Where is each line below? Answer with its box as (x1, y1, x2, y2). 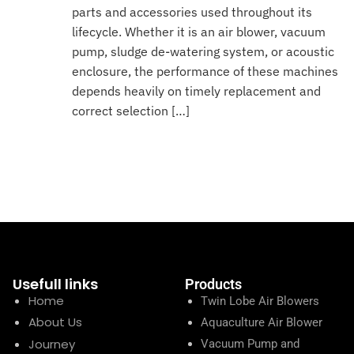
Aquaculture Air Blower (200, 315, 322, 330)
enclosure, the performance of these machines (72, 63, 339, 80)
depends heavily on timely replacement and (72, 83, 322, 100)
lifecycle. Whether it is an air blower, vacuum (72, 24, 326, 40)
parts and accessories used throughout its (72, 4, 313, 21)
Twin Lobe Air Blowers (200, 294, 319, 309)
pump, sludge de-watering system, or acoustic (72, 43, 335, 60)
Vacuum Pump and (200, 337, 299, 352)
